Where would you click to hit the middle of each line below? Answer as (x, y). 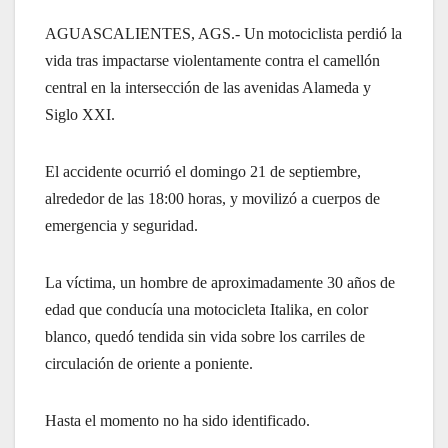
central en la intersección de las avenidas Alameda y (208, 88)
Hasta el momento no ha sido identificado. (177, 421)
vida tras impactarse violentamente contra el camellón (212, 61)
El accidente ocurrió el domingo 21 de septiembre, (203, 172)
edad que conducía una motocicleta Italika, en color (206, 310)
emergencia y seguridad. (121, 226)
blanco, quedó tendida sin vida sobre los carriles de (205, 337)
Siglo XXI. (80, 115)
